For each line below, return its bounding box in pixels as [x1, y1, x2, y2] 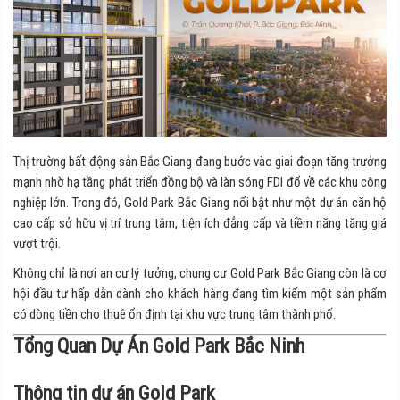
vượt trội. [13, 235, 61, 252]
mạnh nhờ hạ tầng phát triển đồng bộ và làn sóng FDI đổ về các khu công [13, 173, 387, 190]
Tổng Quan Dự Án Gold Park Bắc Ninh [13, 333, 304, 357]
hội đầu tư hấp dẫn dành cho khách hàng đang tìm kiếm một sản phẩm [13, 285, 387, 302]
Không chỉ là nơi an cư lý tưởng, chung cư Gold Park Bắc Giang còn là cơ [13, 264, 387, 281]
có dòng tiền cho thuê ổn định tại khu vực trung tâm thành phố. [13, 305, 336, 322]
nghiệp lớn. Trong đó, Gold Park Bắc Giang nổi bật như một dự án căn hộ [13, 194, 387, 211]
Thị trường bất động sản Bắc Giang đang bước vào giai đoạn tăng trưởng [13, 153, 387, 170]
